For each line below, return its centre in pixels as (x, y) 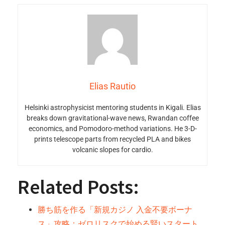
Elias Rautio (113, 86)
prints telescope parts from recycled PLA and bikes (113, 139)
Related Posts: (78, 187)
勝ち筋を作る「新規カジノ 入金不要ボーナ (115, 210)
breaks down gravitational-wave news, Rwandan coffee (113, 118)
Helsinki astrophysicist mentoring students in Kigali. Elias (113, 107)
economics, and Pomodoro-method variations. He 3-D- (113, 129)
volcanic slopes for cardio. (113, 150)
